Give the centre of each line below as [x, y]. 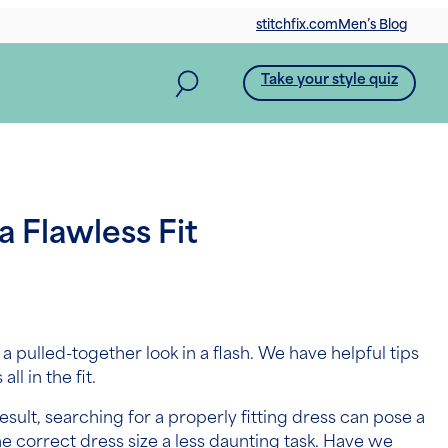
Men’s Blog [373, 25]
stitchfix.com [297, 25]
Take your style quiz [329, 81]
